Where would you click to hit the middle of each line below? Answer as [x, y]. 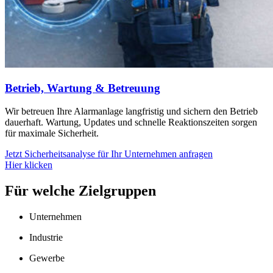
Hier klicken [29, 165]
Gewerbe [47, 258]
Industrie [46, 238]
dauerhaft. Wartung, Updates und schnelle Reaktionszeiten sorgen [131, 122]
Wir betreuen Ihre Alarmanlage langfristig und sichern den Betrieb [131, 112]
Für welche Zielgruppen [80, 191]
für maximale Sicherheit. [52, 133]
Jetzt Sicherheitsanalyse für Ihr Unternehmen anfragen [109, 154]
